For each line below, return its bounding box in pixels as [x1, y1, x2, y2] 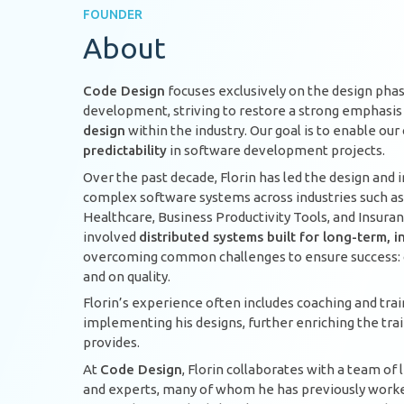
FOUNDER [83, 6, 142, 22]
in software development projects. [167, 142, 385, 159]
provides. [83, 335, 140, 351]
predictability [83, 142, 167, 159]
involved [83, 228, 139, 244]
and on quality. [83, 268, 170, 284]
